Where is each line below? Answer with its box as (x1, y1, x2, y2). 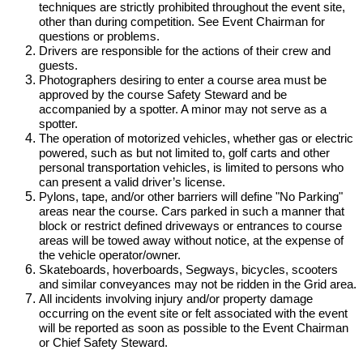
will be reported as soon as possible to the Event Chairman (39, 322, 348, 335)
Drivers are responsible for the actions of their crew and (39, 45, 331, 58)
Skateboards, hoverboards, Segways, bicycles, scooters (39, 263, 338, 276)
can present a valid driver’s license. (39, 176, 225, 189)
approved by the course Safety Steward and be (39, 88, 287, 101)
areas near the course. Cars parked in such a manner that (39, 205, 344, 218)
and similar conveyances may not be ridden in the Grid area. (39, 278, 357, 291)
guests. (39, 59, 78, 72)
